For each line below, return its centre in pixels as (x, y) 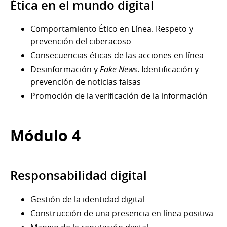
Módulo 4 (45, 135)
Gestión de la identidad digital (87, 199)
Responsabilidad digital (79, 175)
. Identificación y (168, 69)
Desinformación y (65, 69)
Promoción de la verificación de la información (119, 96)
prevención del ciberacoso (81, 41)
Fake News (119, 69)
